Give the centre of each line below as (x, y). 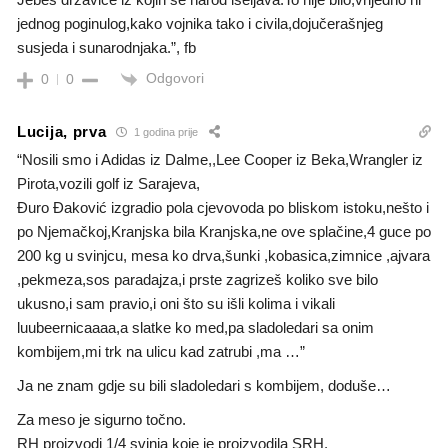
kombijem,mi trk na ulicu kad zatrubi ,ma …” (161, 351)
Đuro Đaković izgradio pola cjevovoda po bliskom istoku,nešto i (223, 207)
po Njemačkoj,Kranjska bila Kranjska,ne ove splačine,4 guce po (224, 231)
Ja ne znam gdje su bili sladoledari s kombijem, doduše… (204, 385)
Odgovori (175, 78)
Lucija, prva (62, 132)
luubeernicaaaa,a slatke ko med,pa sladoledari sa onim (195, 327)
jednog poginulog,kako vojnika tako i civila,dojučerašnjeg (200, 24)
